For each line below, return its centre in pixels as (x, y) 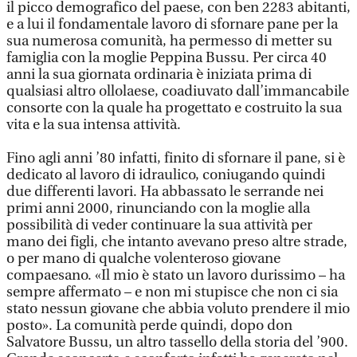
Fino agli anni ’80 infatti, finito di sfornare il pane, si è (176, 158)
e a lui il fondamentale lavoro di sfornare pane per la (172, 24)
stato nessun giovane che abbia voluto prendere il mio (178, 309)
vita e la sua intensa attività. (94, 125)
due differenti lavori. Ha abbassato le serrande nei (165, 192)
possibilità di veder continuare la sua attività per (159, 225)
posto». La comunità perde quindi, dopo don (149, 326)
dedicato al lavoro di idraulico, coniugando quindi (166, 175)
